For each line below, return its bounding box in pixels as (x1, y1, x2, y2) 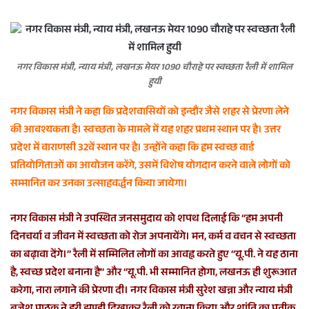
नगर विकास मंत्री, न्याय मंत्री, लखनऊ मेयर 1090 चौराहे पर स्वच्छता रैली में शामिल (17, 61, 292, 76)
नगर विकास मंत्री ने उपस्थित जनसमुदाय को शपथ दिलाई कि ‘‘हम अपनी (10, 211, 283, 228)
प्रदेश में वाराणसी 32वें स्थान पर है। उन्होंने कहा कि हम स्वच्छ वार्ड (10, 140, 254, 157)
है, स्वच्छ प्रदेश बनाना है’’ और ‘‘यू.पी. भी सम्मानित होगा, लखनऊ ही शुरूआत (10, 265, 297, 282)
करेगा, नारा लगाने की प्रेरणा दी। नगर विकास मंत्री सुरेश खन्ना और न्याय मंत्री (10, 283, 292, 300)
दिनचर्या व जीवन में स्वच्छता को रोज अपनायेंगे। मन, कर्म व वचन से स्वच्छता (10, 229, 296, 246)
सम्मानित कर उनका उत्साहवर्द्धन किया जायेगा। (10, 176, 188, 193)
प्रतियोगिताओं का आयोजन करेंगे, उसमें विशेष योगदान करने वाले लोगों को (10, 158, 290, 175)
